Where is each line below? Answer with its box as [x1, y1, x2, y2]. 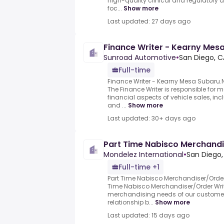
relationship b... [107, 198, 153, 207]
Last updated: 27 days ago [107, 17, 190, 26]
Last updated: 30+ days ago [107, 114, 195, 123]
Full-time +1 [118, 162, 159, 172]
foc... [107, 4, 122, 13]
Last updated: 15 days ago [107, 211, 189, 220]
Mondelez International [103, 149, 183, 160]
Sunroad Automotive [103, 52, 176, 63]
